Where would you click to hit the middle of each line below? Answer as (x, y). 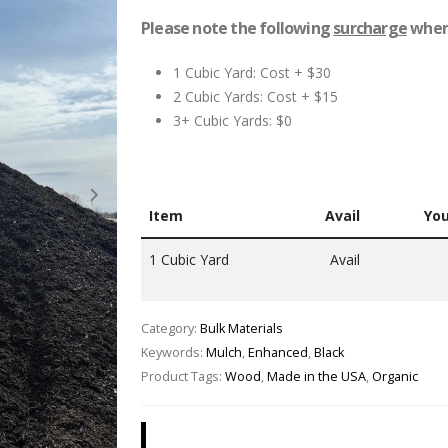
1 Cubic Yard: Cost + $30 (252, 72)
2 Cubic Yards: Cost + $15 (255, 96)
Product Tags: (181, 376)
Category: (169, 328)
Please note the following (237, 28)
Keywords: (172, 352)
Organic (395, 376)
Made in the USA (316, 376)
